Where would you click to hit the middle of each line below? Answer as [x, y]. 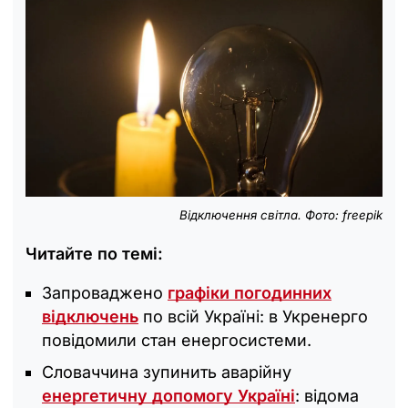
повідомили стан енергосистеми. [177, 341]
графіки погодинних [250, 293]
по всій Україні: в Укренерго [253, 317]
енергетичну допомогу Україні [168, 396]
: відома [327, 396]
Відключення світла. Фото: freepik [281, 215]
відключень [90, 317]
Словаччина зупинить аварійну [167, 372]
